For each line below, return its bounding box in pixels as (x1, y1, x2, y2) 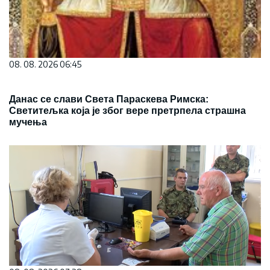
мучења (9, 117, 47, 127)
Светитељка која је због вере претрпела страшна (9, 105, 246, 116)
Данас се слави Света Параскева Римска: (9, 94, 209, 104)
